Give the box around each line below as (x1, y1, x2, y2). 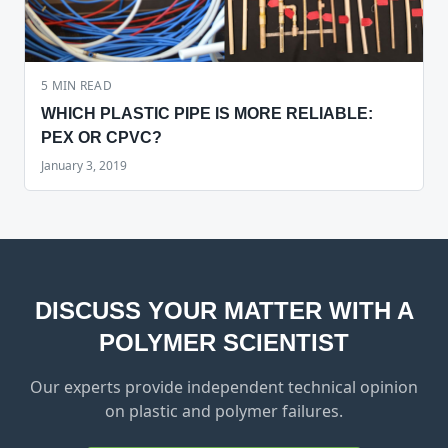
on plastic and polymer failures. (105, 399, 343, 422)
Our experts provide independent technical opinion (30, 375, 418, 398)
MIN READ (48, 76, 113, 94)
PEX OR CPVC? (41, 128, 162, 146)
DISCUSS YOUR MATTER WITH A (34, 296, 414, 324)
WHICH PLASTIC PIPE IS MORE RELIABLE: (41, 104, 373, 122)
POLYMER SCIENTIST (99, 328, 349, 356)
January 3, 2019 (41, 156, 127, 174)
